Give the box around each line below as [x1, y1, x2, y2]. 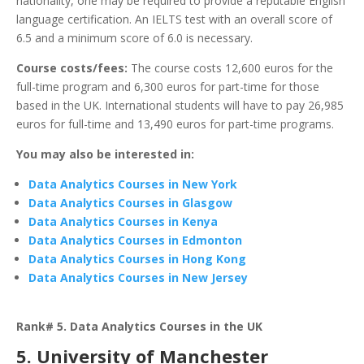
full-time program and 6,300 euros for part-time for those [16, 79, 319, 95]
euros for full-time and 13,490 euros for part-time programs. [16, 116, 334, 132]
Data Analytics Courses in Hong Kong [28, 251, 246, 267]
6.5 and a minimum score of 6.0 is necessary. [16, 30, 253, 46]
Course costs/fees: [16, 60, 128, 76]
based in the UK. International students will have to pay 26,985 [16, 97, 344, 114]
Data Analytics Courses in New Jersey [28, 270, 248, 286]
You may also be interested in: [16, 146, 194, 162]
